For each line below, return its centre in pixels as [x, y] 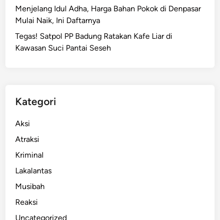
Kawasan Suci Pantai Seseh [63, 48]
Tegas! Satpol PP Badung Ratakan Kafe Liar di [94, 36]
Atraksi [27, 139]
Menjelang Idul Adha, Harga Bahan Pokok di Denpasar [108, 9]
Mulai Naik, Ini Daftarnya [58, 20]
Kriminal [30, 155]
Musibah [30, 186]
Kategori [36, 101]
